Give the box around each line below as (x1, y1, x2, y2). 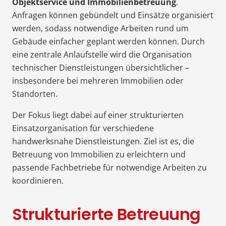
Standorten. (12, 88, 58, 99)
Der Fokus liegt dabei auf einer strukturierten (12, 109, 184, 121)
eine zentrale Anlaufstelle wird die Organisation (12, 48, 192, 60)
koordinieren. (12, 175, 64, 186)
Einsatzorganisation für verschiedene (12, 122, 154, 134)
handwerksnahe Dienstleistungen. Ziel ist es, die (12, 135, 194, 147)
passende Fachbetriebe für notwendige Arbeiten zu (12, 161, 207, 173)
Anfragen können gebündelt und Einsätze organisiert (12, 9, 213, 21)
